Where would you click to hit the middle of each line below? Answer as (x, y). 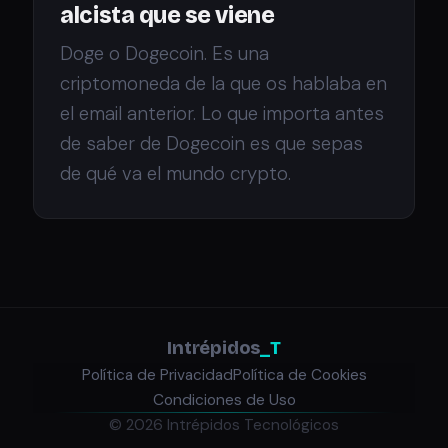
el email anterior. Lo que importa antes (222, 113)
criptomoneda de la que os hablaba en (224, 83)
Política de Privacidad (157, 374)
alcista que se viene (167, 16)
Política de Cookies (299, 374)
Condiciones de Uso (224, 399)
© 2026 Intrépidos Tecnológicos (224, 424)
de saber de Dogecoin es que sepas (212, 143)
